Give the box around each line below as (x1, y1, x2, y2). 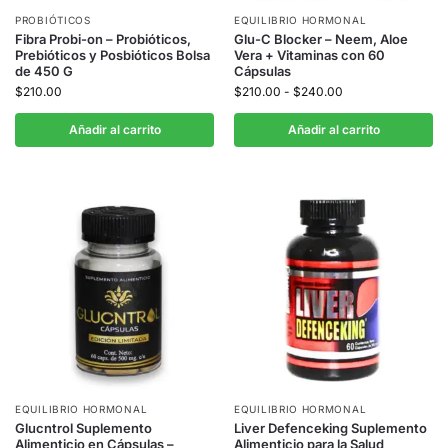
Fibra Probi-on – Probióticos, (15, 31, 191, 48)
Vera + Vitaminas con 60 (234, 47, 385, 64)
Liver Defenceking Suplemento (234, 420, 427, 437)
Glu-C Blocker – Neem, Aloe (234, 31, 408, 48)
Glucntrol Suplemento (15, 420, 152, 437)
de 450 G (15, 63, 73, 80)
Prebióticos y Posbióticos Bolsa (15, 47, 210, 64)
